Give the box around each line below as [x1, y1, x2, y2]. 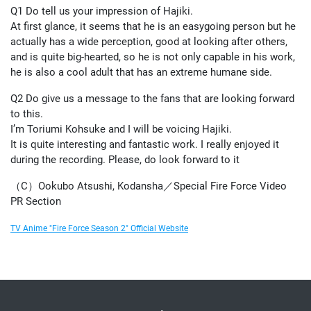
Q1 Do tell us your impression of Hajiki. [10, 4, 193, 17]
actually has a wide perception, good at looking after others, [10, 35, 287, 48]
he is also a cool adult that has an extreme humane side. [10, 65, 272, 78]
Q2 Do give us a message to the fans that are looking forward [10, 92, 294, 105]
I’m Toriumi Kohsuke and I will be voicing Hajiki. [10, 122, 232, 135]
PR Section [10, 194, 61, 208]
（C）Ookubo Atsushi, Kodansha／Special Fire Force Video [10, 179, 287, 192]
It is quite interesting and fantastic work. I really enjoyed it [10, 137, 279, 151]
